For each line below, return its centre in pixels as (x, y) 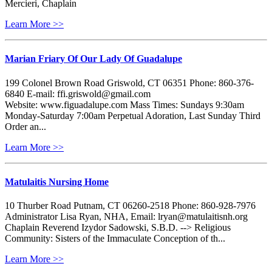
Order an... (25, 126)
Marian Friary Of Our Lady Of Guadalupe (93, 59)
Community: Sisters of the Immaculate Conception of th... (115, 239)
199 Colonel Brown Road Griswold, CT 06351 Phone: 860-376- (129, 83)
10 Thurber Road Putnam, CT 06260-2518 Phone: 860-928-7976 (130, 206)
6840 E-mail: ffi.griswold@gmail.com (78, 93)
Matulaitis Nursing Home (57, 182)
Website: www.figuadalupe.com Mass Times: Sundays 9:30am (124, 104)
